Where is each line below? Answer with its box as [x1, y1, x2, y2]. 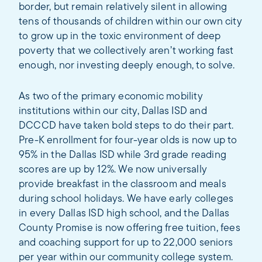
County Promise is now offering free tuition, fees [19, 222, 240, 234]
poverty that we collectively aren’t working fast [19, 45, 234, 57]
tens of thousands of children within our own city [19, 16, 242, 27]
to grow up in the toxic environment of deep [19, 30, 221, 42]
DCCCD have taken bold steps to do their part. [19, 120, 234, 132]
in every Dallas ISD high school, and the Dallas [19, 208, 230, 219]
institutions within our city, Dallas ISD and [19, 105, 207, 117]
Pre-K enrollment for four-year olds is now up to [19, 135, 237, 146]
